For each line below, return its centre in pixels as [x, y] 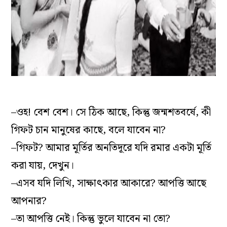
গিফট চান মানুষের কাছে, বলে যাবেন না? [89, 130]
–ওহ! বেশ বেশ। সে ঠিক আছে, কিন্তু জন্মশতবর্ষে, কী [111, 112]
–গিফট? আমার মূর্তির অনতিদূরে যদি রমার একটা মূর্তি [111, 148]
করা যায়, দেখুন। [43, 165]
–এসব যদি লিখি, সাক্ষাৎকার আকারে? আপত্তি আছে [109, 183]
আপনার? [29, 201]
